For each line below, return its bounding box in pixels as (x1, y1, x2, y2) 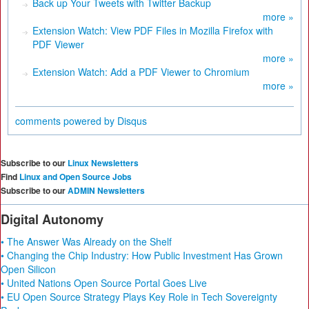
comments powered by (15, 114, 117, 128)
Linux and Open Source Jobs (19, 170, 132, 183)
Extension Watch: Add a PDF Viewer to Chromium (32, 65, 250, 79)
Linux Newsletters (68, 157, 139, 169)
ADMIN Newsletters (68, 184, 145, 197)
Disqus (117, 114, 147, 128)
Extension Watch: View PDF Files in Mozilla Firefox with (32, 23, 273, 37)
